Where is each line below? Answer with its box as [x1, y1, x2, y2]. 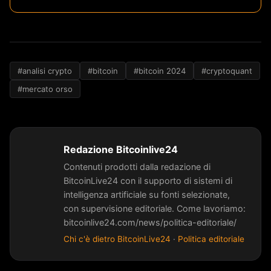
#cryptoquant [201, 66, 252, 76]
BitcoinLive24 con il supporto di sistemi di [64, 175, 232, 186]
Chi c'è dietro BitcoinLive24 [64, 234, 171, 244]
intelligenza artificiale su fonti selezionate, [64, 189, 230, 200]
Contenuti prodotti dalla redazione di [64, 162, 211, 172]
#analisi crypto [18, 66, 72, 76]
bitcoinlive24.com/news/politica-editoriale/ [64, 217, 237, 228]
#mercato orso [18, 84, 73, 94]
